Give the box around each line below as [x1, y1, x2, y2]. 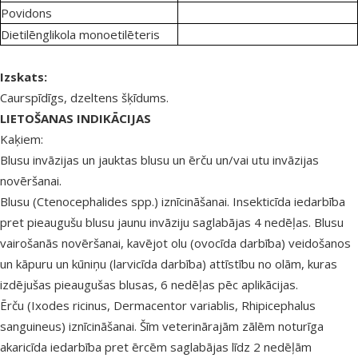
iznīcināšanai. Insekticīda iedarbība [158, 193, 345, 210]
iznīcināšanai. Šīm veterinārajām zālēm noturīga [66, 318, 324, 335]
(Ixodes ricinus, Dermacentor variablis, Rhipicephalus [27, 297, 316, 314]
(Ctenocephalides [33, 193, 128, 210]
